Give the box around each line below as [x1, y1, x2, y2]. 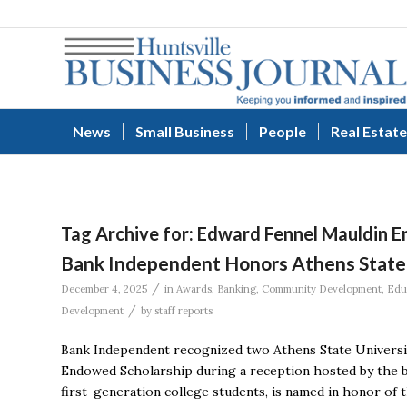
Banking [217, 283, 256, 295]
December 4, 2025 [61, 283, 147, 295]
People [259, 123, 306, 140]
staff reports [154, 304, 213, 317]
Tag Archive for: [61, 223, 197, 244]
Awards [176, 283, 212, 295]
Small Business [135, 123, 234, 140]
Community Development [262, 283, 382, 295]
